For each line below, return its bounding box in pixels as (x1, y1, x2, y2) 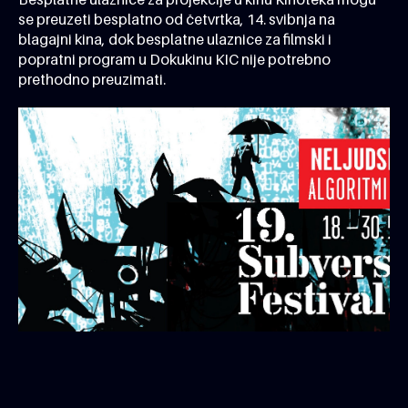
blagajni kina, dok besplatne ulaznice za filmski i (18, 30, 331, 48)
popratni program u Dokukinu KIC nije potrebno (18, 50, 331, 68)
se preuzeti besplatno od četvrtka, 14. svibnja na (18, 10, 335, 28)
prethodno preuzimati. (18, 70, 166, 88)
